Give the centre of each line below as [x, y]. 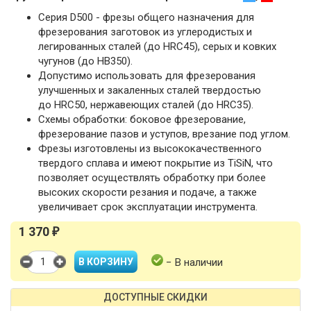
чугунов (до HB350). [85, 61]
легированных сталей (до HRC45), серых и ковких [157, 47]
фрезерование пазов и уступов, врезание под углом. [164, 134]
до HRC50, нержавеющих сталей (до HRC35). [146, 105]
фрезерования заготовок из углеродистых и [145, 32]
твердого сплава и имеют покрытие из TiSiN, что [155, 163]
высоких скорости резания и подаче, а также [148, 192]
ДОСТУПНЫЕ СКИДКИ [155, 297]
